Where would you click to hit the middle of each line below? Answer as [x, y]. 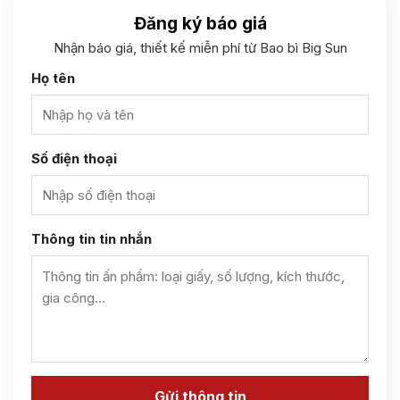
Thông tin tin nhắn [92, 239]
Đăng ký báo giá [200, 24]
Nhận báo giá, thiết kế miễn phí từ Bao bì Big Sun [200, 48]
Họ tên [53, 79]
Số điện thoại [74, 159]
